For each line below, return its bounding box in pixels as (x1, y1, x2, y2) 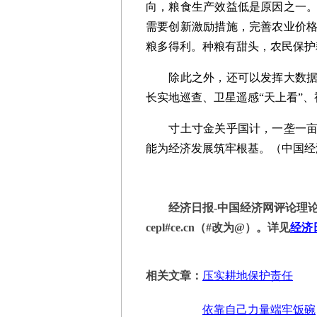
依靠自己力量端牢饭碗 (202, 304, 316, 316)
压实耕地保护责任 (202, 270, 293, 282)
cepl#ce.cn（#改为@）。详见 (146, 221, 290, 234)
